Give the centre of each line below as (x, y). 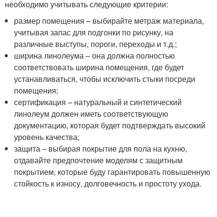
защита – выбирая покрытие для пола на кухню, (101, 149)
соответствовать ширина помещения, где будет (99, 67)
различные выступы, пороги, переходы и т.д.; (96, 44)
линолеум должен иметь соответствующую (91, 114)
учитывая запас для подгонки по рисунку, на (94, 32)
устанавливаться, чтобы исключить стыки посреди (105, 79)
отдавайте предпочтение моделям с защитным (99, 160)
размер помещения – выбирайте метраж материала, (109, 21)
